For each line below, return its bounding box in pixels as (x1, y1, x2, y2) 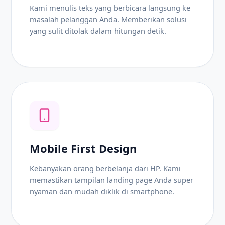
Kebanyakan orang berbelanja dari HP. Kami (30, 163, 181, 174)
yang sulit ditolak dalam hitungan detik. (30, 26, 167, 36)
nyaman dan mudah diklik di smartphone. (30, 186, 175, 197)
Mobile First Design (30, 141, 137, 156)
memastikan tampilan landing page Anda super (30, 175, 194, 185)
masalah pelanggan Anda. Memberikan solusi (30, 14, 187, 25)
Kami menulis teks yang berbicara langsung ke (30, 3, 191, 13)
